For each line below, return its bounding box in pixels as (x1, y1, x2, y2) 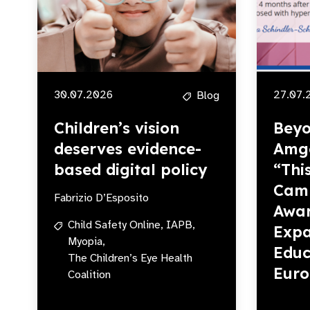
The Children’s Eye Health (68, 251, 192, 265)
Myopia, (68, 235, 105, 248)
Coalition (68, 268, 111, 282)
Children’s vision (54, 118, 179, 138)
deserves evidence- (54, 139, 201, 158)
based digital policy (54, 160, 207, 179)
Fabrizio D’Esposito (54, 191, 149, 205)
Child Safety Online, (68, 218, 163, 232)
